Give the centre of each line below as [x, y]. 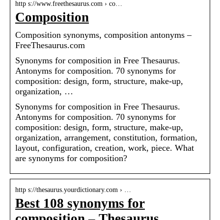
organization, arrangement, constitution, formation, [106, 138]
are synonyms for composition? [71, 158]
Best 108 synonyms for [80, 204]
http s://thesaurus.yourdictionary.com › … [73, 190]
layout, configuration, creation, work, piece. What [105, 148]
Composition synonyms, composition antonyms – [103, 35]
